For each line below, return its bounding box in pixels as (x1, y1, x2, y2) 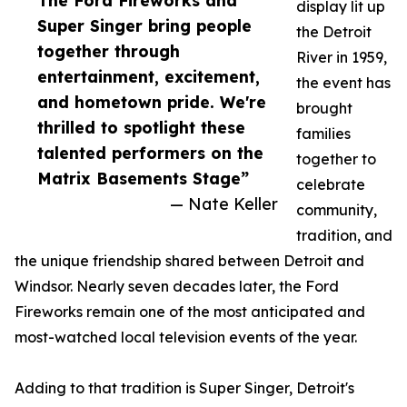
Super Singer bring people (37, 15, 252, 36)
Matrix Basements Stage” (37, 168, 249, 189)
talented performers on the (37, 143, 263, 164)
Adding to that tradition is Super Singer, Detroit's (15, 379, 354, 398)
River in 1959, (296, 48, 387, 67)
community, (296, 201, 377, 220)
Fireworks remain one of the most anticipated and (15, 303, 365, 322)
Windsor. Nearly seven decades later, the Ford (15, 277, 339, 296)
